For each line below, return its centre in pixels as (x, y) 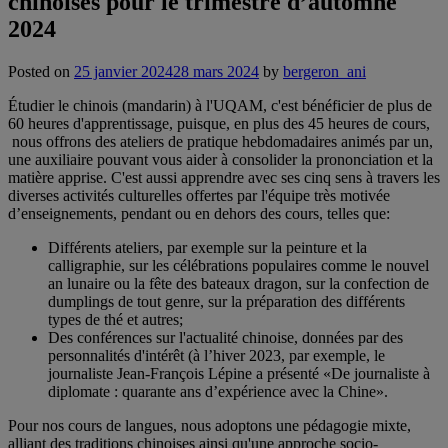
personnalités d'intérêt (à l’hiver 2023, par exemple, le (216, 355)
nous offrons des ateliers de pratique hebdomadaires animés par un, (220, 141)
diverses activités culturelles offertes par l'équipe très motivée (199, 195)
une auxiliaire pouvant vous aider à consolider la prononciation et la (220, 159)
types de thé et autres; (115, 319)
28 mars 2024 (216, 71)
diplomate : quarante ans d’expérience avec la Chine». (218, 391)
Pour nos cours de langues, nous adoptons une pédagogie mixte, (209, 425)
